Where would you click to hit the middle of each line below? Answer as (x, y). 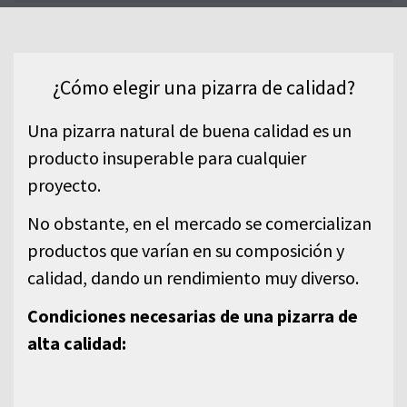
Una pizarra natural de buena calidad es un (189, 130)
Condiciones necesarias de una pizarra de (193, 315)
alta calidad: (77, 342)
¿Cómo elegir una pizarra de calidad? (203, 87)
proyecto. (64, 184)
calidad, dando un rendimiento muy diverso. (193, 277)
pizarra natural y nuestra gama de (203, 26)
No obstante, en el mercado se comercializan (199, 223)
